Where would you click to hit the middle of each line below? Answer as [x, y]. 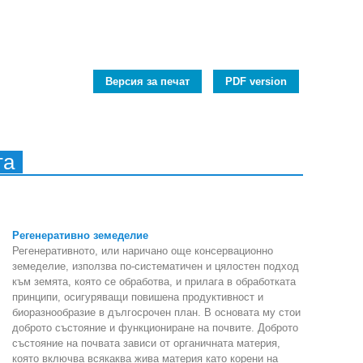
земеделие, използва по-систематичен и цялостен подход [156, 266]
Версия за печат [147, 81]
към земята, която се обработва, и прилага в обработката [154, 281]
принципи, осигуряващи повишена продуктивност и [138, 297]
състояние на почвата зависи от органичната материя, [146, 343]
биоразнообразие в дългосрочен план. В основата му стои [156, 312]
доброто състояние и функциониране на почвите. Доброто [155, 327]
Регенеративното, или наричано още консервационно [143, 250]
